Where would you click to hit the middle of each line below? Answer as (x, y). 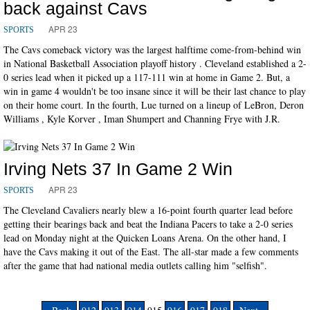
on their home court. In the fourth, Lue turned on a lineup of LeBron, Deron (154, 104)
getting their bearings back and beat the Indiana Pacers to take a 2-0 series (148, 224)
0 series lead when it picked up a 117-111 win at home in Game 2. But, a (147, 77)
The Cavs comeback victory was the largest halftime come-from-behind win (152, 49)
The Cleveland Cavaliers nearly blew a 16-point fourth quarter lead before (148, 210)
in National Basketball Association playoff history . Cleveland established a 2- (155, 63)
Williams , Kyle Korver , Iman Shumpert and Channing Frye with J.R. (142, 118)
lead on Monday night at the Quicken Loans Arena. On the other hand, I (145, 237)
